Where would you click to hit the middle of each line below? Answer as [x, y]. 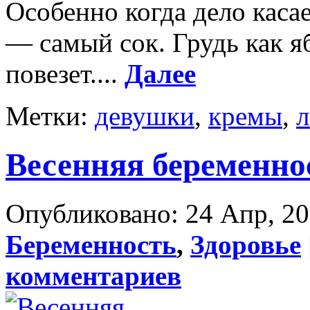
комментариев [93, 276]
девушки [145, 116]
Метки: [50, 116]
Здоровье [246, 245]
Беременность [91, 245]
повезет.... [65, 73]
